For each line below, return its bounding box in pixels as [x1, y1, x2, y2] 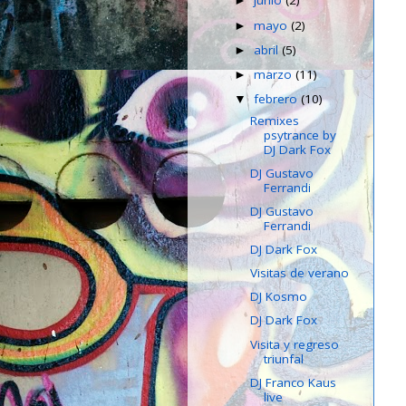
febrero [254, 90, 302, 107]
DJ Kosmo [249, 288, 307, 305]
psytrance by [263, 126, 336, 143]
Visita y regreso [249, 335, 339, 353]
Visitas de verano [249, 265, 349, 282]
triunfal [263, 350, 304, 367]
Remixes [249, 111, 299, 129]
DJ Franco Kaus [249, 373, 336, 391]
